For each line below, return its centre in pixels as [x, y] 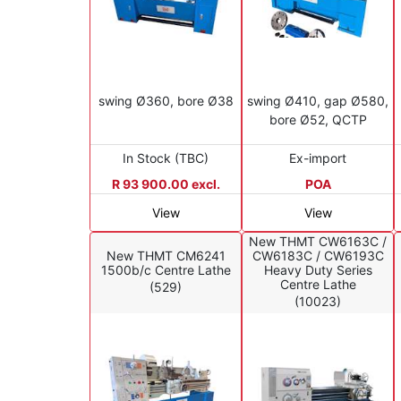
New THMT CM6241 [166, 256]
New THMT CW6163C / [318, 242]
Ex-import [318, 158]
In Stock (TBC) [166, 158]
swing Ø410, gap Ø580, [318, 100]
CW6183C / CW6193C [318, 256]
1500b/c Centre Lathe [166, 270]
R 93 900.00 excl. [166, 183]
